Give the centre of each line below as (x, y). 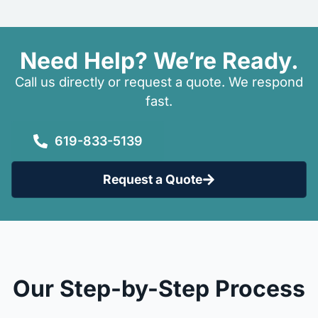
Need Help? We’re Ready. (159, 61)
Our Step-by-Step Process (159, 288)
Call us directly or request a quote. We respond (159, 82)
